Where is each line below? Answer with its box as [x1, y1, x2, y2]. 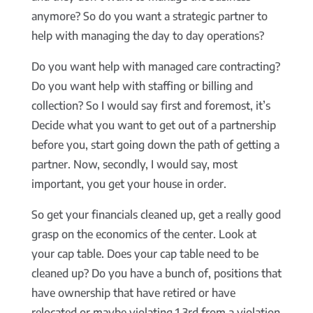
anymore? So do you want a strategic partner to [31, 9, 268, 24]
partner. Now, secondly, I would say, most [31, 157, 238, 172]
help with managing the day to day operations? [31, 29, 264, 43]
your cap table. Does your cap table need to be [31, 247, 259, 261]
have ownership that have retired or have [31, 286, 235, 300]
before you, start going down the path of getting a [31, 138, 279, 152]
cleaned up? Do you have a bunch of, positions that [31, 266, 282, 281]
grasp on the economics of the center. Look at [31, 227, 256, 242]
